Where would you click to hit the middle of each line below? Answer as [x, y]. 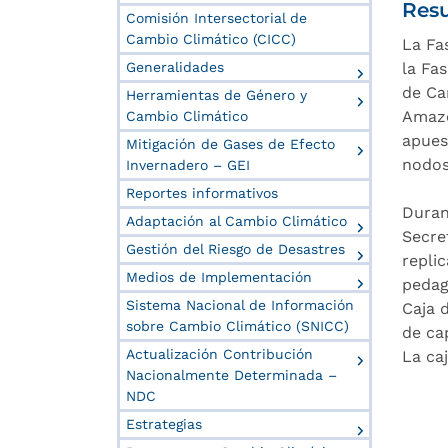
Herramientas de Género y [216, 94]
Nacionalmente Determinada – [231, 374]
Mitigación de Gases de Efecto [230, 143]
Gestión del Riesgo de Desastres [235, 248]
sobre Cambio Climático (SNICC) [237, 325]
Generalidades [175, 66]
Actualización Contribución [219, 353]
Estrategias [164, 423]
